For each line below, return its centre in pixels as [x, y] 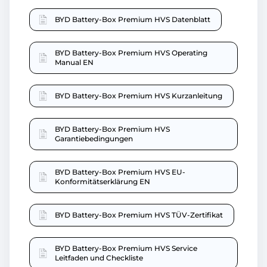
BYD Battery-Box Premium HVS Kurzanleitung [139, 96]
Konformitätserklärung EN [103, 182]
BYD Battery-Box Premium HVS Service [126, 249]
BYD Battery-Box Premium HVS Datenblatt [133, 20]
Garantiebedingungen [94, 139]
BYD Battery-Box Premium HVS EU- [120, 172]
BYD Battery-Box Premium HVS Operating [131, 53]
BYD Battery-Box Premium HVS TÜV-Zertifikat [139, 215]
